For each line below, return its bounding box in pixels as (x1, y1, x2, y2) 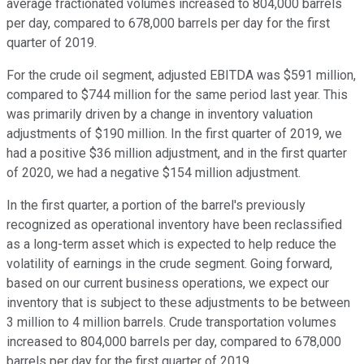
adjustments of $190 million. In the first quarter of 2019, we (6, 126, 342, 142)
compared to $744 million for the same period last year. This (6, 87, 348, 103)
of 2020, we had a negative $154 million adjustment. (6, 165, 301, 181)
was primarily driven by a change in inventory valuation (6, 106, 313, 123)
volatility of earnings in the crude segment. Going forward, (6, 256, 332, 272)
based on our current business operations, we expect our (6, 275, 329, 292)
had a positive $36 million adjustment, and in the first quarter (6, 145, 347, 162)
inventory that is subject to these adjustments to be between (6, 295, 350, 311)
